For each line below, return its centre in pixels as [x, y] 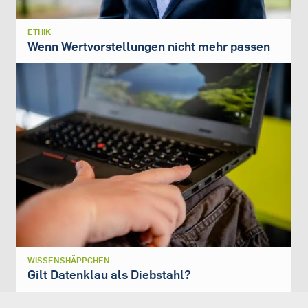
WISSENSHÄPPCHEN [69, 260]
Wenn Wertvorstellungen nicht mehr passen [149, 47]
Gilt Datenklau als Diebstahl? [109, 274]
